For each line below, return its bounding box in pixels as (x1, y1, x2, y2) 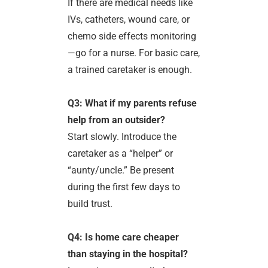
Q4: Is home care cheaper (68, 231, 179, 243)
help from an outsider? (68, 114, 166, 126)
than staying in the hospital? (68, 248, 188, 260)
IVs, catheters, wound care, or (68, 13, 190, 25)
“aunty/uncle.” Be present (68, 164, 175, 176)
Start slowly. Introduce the (68, 130, 177, 142)
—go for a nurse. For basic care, (68, 47, 200, 59)
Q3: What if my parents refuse (68, 97, 197, 109)
